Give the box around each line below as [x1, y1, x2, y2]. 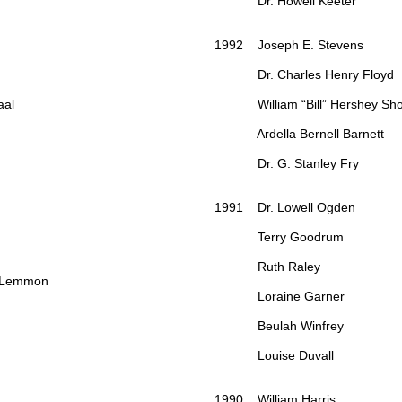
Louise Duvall [214, 348, 337, 363]
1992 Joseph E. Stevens [214, 38, 367, 53]
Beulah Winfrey [214, 319, 347, 334]
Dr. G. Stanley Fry [214, 156, 359, 171]
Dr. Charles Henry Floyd [214, 67, 398, 83]
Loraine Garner [214, 289, 348, 304]
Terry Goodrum [214, 230, 347, 245]
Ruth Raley [214, 259, 324, 275]
